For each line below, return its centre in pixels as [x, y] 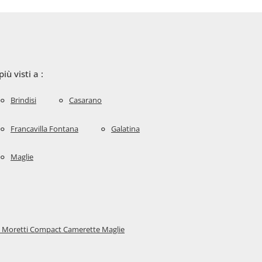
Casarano [85, 100]
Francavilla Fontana [44, 128]
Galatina [125, 128]
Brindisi [23, 100]
